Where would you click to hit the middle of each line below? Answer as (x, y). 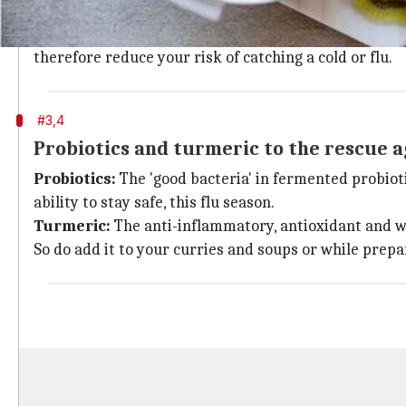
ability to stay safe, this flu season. (154, 203)
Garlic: (58, 34)
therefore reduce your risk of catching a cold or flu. (213, 58)
